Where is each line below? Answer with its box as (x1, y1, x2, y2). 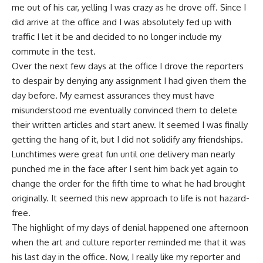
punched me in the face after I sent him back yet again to (12, 163, 238, 175)
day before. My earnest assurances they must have (12, 90, 214, 102)
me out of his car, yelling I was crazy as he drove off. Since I (12, 2, 246, 14)
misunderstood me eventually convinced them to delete (12, 104, 237, 116)
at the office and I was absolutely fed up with (49, 16, 231, 28)
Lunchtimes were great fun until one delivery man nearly (12, 149, 235, 160)
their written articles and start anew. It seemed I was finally (12, 119, 248, 131)
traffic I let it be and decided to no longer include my (12, 31, 221, 43)
